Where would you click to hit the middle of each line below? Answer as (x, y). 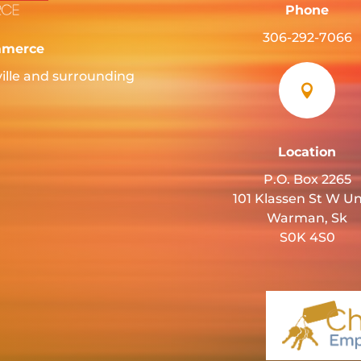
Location (307, 152)
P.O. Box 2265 (307, 180)
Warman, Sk (307, 218)
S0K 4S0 (307, 238)
